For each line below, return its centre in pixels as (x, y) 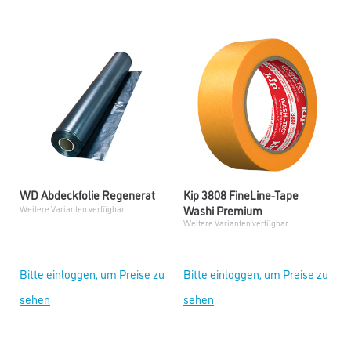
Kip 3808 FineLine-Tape (241, 195)
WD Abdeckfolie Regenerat (87, 195)
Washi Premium (223, 210)
